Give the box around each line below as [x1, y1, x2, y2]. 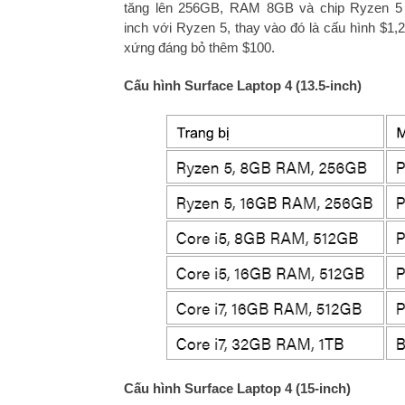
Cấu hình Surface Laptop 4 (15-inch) [124, 380, 351, 396]
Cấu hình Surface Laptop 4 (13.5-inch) [124, 77, 362, 93]
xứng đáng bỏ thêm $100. [124, 39, 275, 55]
